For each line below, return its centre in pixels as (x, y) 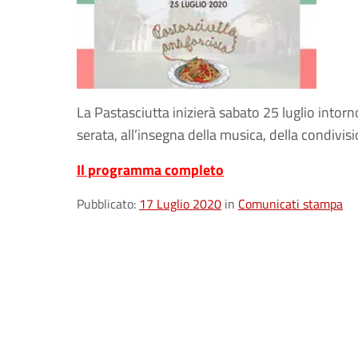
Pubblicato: (108, 204)
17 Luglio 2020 (180, 204)
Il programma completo (150, 170)
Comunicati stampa (290, 204)
